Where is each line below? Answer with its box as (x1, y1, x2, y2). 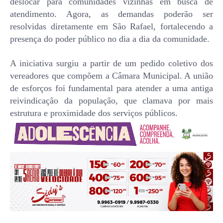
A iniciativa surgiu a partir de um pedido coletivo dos (10, 58, 213, 69)
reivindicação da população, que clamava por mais (10, 96, 213, 106)
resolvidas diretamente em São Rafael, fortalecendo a (10, 21, 213, 32)
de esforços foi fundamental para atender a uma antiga (10, 83, 213, 94)
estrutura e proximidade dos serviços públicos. (10, 108, 178, 118)
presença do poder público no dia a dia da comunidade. (10, 34, 210, 44)
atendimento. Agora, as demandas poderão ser (10, 9, 213, 19)
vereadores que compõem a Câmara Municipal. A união (10, 71, 213, 81)
